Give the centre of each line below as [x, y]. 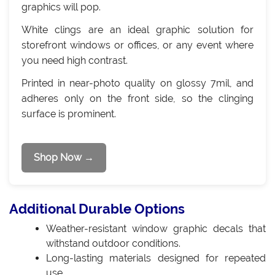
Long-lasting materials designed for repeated [156, 258]
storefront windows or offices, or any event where [137, 45]
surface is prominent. [69, 114]
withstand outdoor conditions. [113, 243]
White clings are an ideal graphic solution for [137, 29]
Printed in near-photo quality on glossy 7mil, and [137, 83]
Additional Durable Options [97, 208]
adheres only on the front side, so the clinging [137, 98]
